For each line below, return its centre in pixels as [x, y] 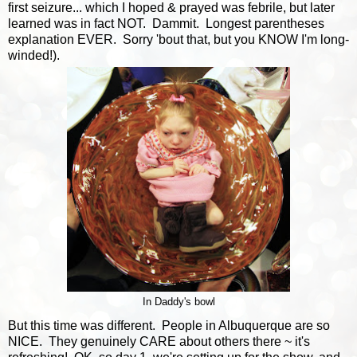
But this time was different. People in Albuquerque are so [169, 325]
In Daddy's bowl [178, 302]
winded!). [34, 55]
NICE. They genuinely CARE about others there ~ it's [159, 341]
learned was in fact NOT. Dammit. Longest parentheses [166, 23]
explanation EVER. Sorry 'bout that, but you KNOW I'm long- [178, 39]
